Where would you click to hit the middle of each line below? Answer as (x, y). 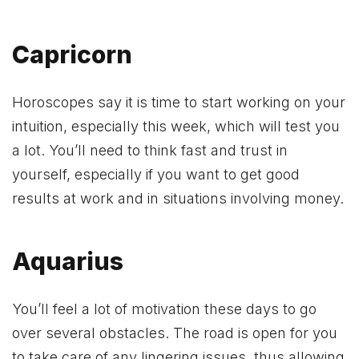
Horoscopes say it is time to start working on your (179, 103)
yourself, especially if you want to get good (156, 175)
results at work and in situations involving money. (178, 199)
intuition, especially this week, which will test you (176, 127)
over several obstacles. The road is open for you (175, 333)
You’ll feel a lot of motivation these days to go (164, 309)
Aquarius (68, 261)
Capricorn (72, 54)
